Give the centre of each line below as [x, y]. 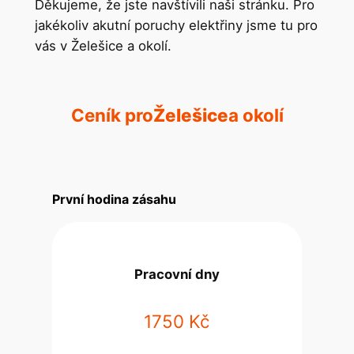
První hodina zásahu [115, 200]
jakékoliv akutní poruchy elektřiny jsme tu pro [176, 26]
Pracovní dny [177, 274]
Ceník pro [112, 115]
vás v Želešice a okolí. [103, 46]
